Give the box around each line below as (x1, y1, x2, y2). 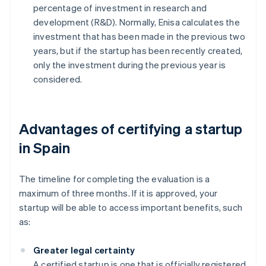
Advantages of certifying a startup (19, 119, 243, 138)
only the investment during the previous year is (33, 59, 226, 71)
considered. (33, 73, 83, 85)
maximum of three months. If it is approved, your (19, 187, 218, 199)
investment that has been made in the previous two (33, 30, 245, 43)
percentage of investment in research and (33, 2, 207, 14)
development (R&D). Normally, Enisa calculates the (33, 16, 240, 28)
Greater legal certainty (33, 244, 135, 256)
